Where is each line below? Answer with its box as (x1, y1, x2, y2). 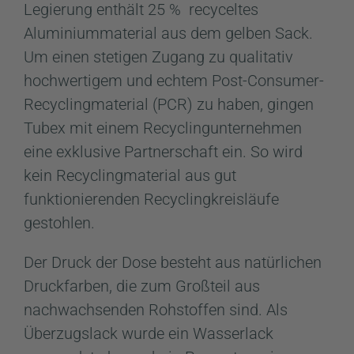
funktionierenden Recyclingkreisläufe (24, 189, 279, 209)
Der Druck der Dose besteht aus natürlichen (24, 252, 322, 272)
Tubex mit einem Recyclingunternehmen (24, 118, 302, 137)
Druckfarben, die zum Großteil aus (24, 276, 260, 296)
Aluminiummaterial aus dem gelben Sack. (24, 23, 313, 43)
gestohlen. (24, 213, 95, 232)
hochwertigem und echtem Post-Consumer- (24, 70, 324, 90)
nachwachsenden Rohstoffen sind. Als (24, 299, 288, 319)
